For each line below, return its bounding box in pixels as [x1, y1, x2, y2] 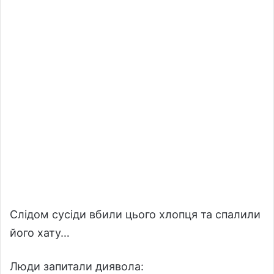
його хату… [10, 226, 70, 239]
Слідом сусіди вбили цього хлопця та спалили [10, 207, 261, 221]
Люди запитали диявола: [10, 259, 144, 273]
